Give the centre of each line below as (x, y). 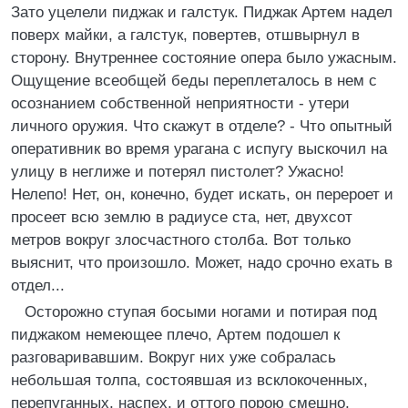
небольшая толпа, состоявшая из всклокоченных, (189, 380)
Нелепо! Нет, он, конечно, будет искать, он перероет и (202, 194)
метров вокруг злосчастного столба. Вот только (181, 240)
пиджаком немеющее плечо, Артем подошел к (175, 335)
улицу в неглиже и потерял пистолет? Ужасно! (178, 172)
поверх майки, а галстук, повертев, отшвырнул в (185, 35)
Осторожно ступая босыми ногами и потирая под (201, 312)
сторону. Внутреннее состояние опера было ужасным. (204, 58)
